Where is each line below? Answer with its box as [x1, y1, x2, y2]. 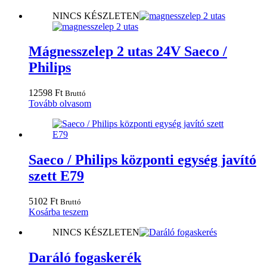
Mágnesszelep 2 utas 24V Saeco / [29, 44, 227, 60]
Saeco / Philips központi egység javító [29, 152, 256, 168]
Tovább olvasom [29, 98, 91, 109]
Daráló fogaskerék [29, 250, 141, 266]
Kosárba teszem [29, 207, 88, 218]
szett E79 [29, 168, 84, 184]
